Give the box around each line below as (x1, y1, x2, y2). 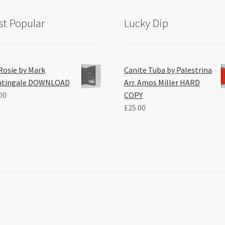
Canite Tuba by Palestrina (124, 64, 212, 75)
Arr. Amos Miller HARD (124, 77, 200, 87)
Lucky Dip (124, 16, 169, 31)
